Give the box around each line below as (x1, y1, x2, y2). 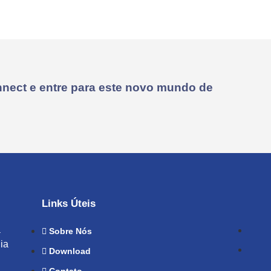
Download (49, 246, 91, 256)
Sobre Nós (49, 226, 93, 237)
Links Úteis (42, 198, 96, 210)
